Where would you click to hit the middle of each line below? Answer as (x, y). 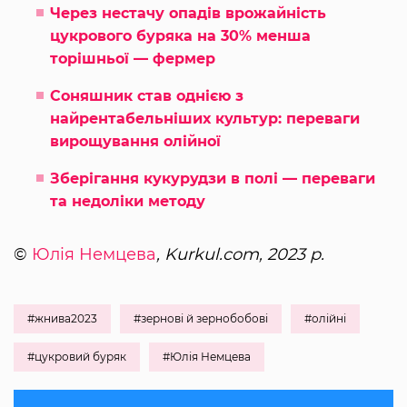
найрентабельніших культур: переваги (205, 119)
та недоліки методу (128, 202)
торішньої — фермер (133, 59)
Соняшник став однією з (147, 96)
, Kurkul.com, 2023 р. (240, 255)
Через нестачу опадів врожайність (188, 14)
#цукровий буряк (77, 357)
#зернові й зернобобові (201, 319)
